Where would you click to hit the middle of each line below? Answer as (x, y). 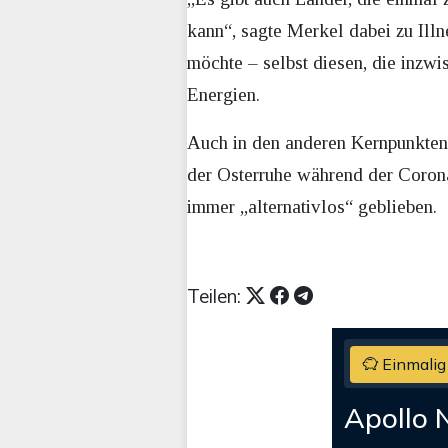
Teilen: (216, 296)
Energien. (223, 95)
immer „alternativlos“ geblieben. (312, 207)
